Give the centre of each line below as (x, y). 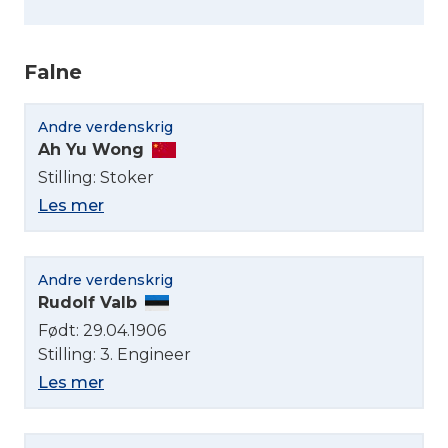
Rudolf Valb (87, 302)
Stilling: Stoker (96, 177)
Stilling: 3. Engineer (114, 354)
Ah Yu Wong (91, 149)
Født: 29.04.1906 (102, 330)
